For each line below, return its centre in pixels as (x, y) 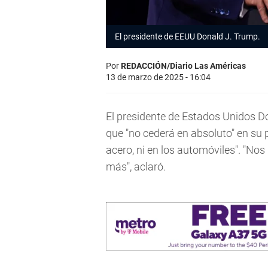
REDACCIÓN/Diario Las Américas (183, 66)
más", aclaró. (136, 167)
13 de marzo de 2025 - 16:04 (158, 77)
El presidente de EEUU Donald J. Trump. (188, 37)
